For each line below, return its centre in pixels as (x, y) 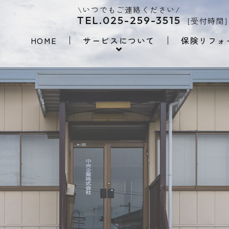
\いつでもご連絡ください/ (129, 9)
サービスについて (119, 40)
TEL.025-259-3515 (129, 20)
